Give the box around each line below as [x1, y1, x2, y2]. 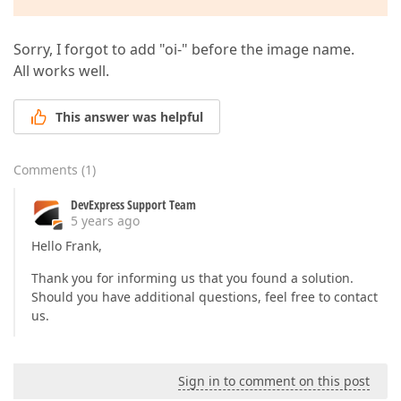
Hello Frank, [31, 237, 102, 255]
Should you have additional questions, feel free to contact [31, 288, 378, 306]
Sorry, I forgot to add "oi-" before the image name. [13, 39, 354, 59]
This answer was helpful [55, 108, 203, 126]
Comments [13, 161, 78, 179]
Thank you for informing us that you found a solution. [31, 269, 354, 287]
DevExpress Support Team [71, 196, 196, 214]
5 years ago [71, 212, 140, 230]
